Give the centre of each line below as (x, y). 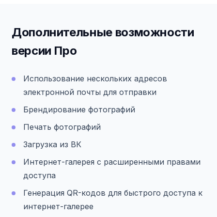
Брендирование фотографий (79, 109)
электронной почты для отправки (90, 92)
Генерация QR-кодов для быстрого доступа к (113, 193)
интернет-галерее (58, 206)
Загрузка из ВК (52, 144)
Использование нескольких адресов (95, 78)
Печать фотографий (62, 127)
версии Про (44, 50)
